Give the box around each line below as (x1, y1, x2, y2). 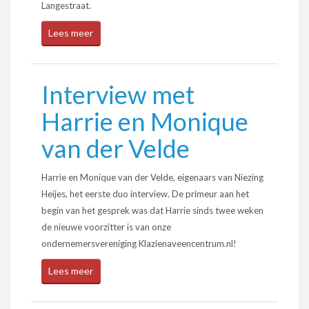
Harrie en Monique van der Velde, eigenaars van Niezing (41, 172, 263, 183)
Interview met (41, 79, 195, 110)
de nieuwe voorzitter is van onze (41, 221, 171, 232)
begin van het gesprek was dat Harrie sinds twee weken (41, 205, 263, 216)
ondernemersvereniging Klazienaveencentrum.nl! (41, 238, 237, 249)
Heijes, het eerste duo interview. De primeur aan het (41, 188, 249, 199)
